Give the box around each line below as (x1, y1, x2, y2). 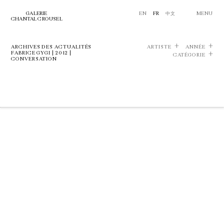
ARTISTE (147, 44, 171, 50)
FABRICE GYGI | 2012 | (11, 50, 71, 56)
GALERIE (26, 10, 47, 16)
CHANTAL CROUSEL (11, 16, 62, 22)
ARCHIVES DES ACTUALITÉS (11, 44, 92, 50)
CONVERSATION (11, 56, 57, 62)
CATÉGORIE (172, 52, 205, 58)
